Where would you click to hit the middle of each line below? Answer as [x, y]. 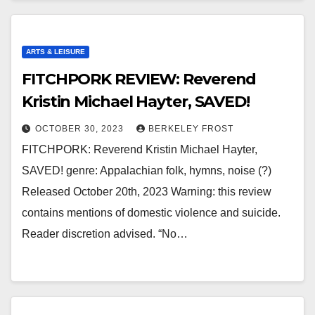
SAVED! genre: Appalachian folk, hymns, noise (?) [147, 171]
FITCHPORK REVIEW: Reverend [139, 79]
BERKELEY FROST [191, 129]
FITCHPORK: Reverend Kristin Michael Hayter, [140, 149]
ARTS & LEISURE [56, 52]
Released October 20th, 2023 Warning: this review [147, 192]
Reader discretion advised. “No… [105, 234]
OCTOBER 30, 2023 [81, 129]
